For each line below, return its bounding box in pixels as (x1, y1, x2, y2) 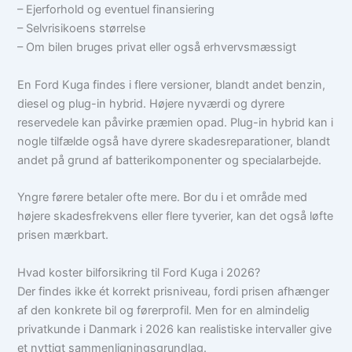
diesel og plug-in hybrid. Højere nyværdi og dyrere (17, 96, 285, 111)
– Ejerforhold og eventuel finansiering (17, 2, 215, 17)
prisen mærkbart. (17, 228, 109, 243)
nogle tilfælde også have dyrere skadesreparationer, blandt (17, 134, 331, 148)
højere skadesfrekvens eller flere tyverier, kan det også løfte (17, 209, 334, 224)
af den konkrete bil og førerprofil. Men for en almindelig (17, 302, 310, 317)
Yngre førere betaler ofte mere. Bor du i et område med (17, 190, 308, 205)
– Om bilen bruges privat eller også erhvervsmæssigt (17, 40, 297, 55)
